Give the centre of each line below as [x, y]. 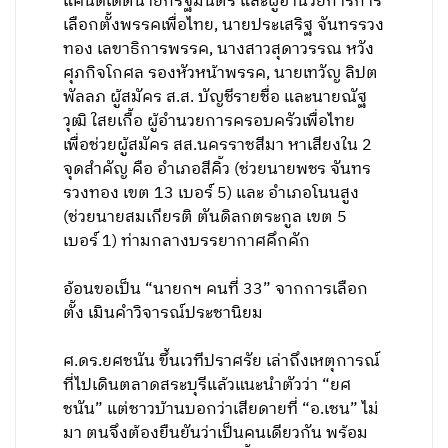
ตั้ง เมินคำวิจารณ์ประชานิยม [163, 313]
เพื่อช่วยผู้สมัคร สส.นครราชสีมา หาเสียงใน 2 [218, 145]
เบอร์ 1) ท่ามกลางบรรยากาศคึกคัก [187, 241]
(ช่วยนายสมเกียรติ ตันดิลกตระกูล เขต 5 [205, 217]
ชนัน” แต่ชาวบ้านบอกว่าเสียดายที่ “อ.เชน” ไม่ [221, 409]
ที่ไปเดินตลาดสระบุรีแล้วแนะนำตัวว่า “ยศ [207, 385]
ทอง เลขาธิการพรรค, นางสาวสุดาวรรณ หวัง [219, 49]
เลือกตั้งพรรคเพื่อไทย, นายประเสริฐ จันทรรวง [224, 25]
